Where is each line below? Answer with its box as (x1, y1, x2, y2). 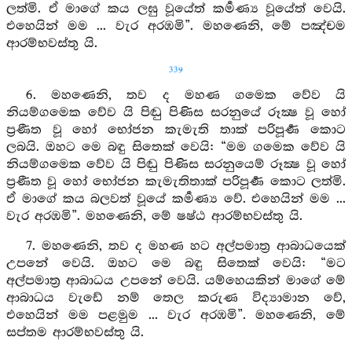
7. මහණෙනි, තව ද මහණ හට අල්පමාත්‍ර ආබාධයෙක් (25, 239, 346, 254)
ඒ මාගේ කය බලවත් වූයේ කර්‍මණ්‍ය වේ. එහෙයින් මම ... (6, 192, 346, 207)
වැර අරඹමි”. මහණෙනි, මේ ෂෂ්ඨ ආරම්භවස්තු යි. (6, 209, 302, 224)
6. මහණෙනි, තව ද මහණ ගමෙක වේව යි (25, 88, 346, 103)
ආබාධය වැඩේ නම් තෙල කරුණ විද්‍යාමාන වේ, (6, 291, 346, 306)
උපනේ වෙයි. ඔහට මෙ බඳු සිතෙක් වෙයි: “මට (6, 256, 346, 271)
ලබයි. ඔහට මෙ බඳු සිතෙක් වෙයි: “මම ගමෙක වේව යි (6, 140, 346, 155)
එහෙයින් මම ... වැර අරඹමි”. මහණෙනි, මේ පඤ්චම (6, 19, 346, 34)
